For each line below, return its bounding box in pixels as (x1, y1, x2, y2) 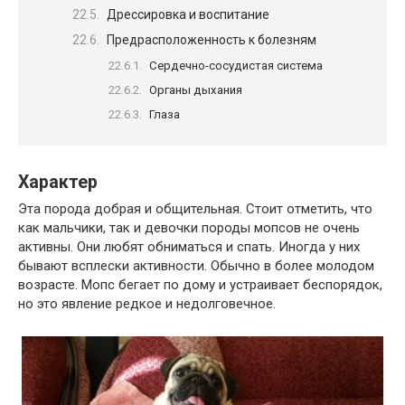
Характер (18, 171, 98, 193)
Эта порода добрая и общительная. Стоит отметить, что (18, 201, 372, 218)
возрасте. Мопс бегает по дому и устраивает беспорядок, (18, 277, 382, 294)
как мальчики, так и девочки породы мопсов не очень (18, 220, 360, 237)
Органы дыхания (149, 83, 242, 98)
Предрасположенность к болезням (107, 33, 316, 48)
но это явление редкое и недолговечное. (18, 296, 276, 313)
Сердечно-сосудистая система (149, 58, 323, 72)
